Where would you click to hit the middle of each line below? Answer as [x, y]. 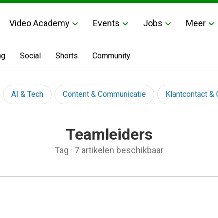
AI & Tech [27, 94]
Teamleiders [109, 134]
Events [106, 23]
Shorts [67, 56]
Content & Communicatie [104, 94]
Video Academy [39, 23]
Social [30, 56]
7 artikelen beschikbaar [119, 150]
